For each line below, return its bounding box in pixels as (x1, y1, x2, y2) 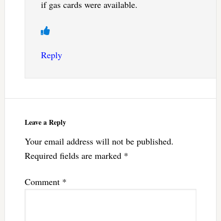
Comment (24, 176, 62, 188)
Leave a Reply (24, 117, 66, 128)
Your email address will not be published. (24, 135, 174, 147)
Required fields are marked (24, 149, 124, 162)
